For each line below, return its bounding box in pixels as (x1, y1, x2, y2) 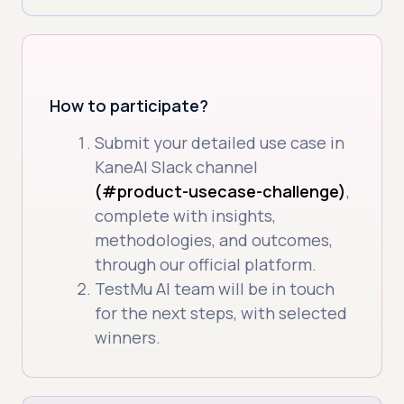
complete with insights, (95, 204, 277, 226)
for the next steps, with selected (95, 301, 348, 324)
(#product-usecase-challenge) (95, 179, 347, 202)
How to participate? (50, 94, 209, 116)
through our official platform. (95, 252, 317, 275)
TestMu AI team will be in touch (95, 277, 335, 299)
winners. (95, 326, 161, 348)
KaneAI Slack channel (95, 155, 259, 178)
